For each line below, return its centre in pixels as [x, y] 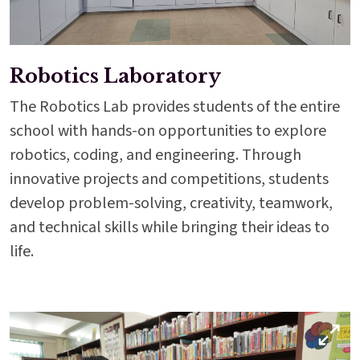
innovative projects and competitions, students [169, 180]
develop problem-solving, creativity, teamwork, [171, 204]
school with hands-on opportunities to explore [168, 131]
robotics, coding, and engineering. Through [155, 155]
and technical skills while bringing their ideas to [170, 228]
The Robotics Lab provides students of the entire [175, 107]
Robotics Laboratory [115, 76]
